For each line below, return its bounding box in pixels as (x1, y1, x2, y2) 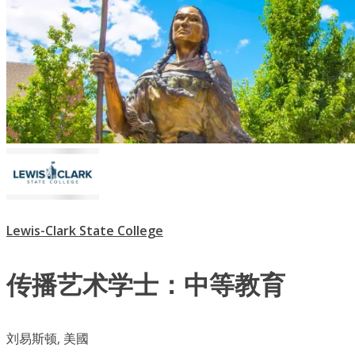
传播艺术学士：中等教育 (6, 267, 285, 302)
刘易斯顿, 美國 (6, 330, 89, 348)
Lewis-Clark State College (6, 222, 163, 240)
